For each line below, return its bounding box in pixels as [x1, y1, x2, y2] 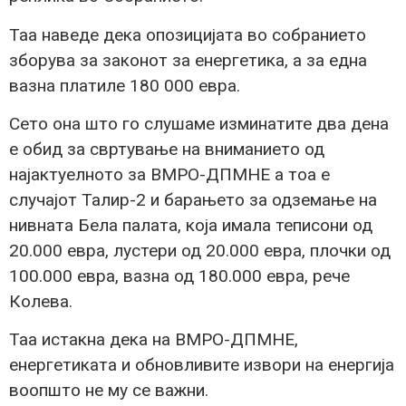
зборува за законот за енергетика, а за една [9, 49, 367, 71]
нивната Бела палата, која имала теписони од [9, 214, 372, 236]
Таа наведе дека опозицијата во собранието [9, 24, 366, 45]
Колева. [9, 290, 72, 312]
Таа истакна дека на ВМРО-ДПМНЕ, [9, 329, 298, 351]
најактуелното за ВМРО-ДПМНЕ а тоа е [9, 163, 330, 185]
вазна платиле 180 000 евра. [9, 74, 240, 96]
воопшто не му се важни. [9, 380, 208, 401]
